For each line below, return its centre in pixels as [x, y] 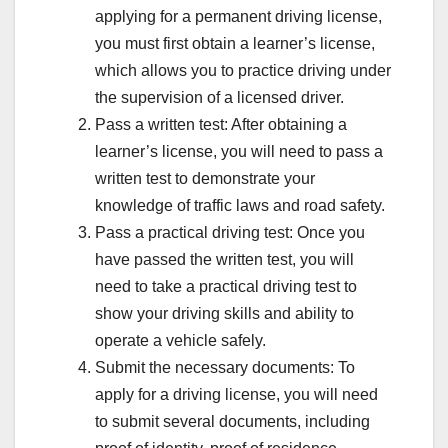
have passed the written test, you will [224, 259]
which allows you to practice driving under [243, 70]
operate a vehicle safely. [180, 340]
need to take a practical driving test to [226, 286]
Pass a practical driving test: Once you [230, 232]
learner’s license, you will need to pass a [239, 151]
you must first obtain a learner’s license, [235, 43]
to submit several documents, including [232, 421]
